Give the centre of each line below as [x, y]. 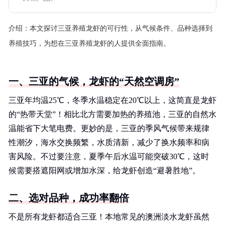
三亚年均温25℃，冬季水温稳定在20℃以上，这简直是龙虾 [113, 100]
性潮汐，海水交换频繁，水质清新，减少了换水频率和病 [109, 142]
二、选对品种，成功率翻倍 [69, 198]
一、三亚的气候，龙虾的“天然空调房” [94, 81]
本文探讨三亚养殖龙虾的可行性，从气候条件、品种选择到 [121, 28]
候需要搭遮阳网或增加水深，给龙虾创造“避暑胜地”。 [104, 171]
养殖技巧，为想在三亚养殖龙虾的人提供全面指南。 [89, 43]
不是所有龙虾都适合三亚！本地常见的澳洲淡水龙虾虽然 [109, 217]
